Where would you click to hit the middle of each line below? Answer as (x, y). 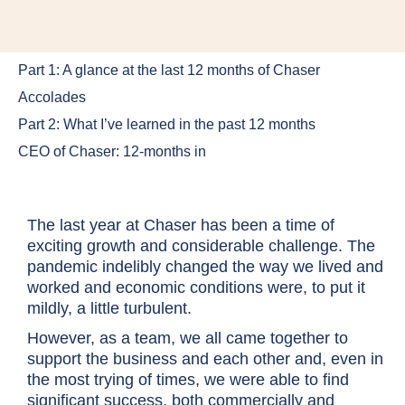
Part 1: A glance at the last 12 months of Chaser (169, 70)
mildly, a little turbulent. (109, 308)
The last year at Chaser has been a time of (181, 225)
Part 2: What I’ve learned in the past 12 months (167, 124)
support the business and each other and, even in (205, 359)
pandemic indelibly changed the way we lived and (205, 267)
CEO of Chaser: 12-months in (112, 151)
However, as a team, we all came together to (188, 338)
